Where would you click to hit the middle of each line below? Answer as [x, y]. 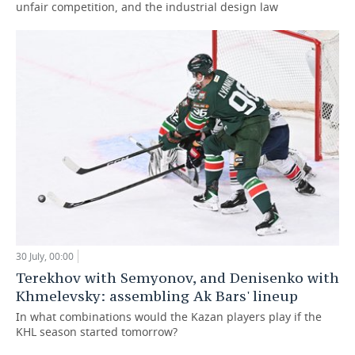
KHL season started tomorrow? [97, 332]
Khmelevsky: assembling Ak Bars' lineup [157, 296]
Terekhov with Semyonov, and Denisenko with [177, 278]
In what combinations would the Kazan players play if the [169, 317]
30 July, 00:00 [45, 257]
